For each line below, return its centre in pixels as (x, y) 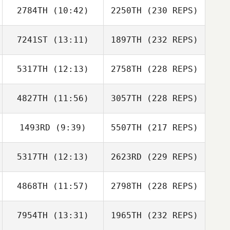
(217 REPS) (170, 128)
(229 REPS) (170, 157)
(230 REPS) (170, 11)
